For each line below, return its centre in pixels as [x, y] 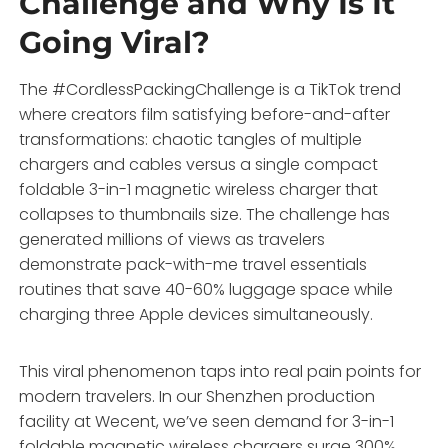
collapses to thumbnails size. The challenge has [205, 214]
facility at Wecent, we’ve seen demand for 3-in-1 [207, 421]
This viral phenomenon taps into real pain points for [220, 371]
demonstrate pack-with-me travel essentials [193, 264]
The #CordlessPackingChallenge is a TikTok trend [210, 89]
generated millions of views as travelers [172, 239]
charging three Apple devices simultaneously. [196, 314]
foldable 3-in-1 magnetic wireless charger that [199, 189]
